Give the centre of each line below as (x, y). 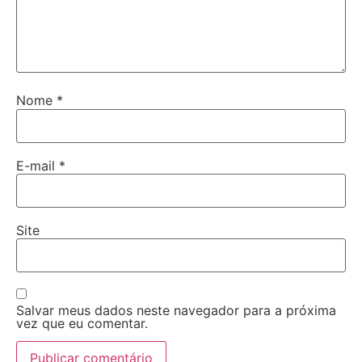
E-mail (38, 165)
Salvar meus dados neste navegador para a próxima (176, 310)
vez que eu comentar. (82, 323)
